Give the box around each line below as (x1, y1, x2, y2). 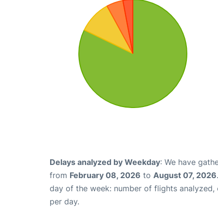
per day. (50, 196, 79, 206)
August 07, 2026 (153, 170, 217, 180)
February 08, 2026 (70, 170, 141, 180)
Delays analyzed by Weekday (50, 157, 160, 167)
